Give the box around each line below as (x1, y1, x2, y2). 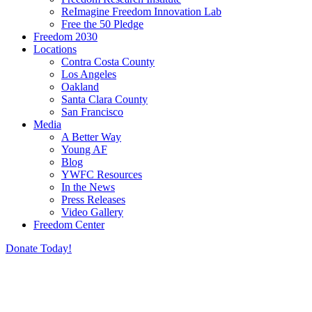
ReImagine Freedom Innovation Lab (61, 6, 221, 17)
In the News (61, 181, 115, 193)
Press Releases (61, 194, 125, 205)
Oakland (61, 81, 99, 93)
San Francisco (61, 106, 123, 118)
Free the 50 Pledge (61, 18, 143, 30)
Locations (33, 43, 77, 55)
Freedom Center (33, 219, 104, 231)
